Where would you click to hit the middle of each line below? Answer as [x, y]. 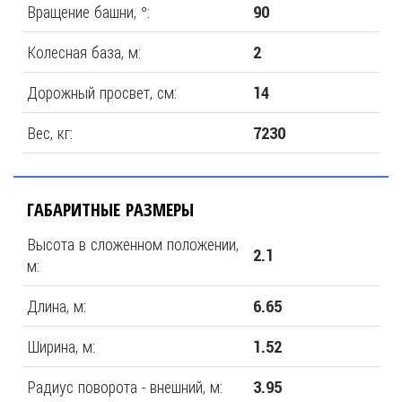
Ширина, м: [61, 346]
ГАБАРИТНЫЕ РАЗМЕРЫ [110, 210]
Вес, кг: [50, 133]
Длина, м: [57, 306]
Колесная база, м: [84, 52]
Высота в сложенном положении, [133, 244]
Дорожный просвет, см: [102, 92]
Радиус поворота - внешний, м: [125, 387]
